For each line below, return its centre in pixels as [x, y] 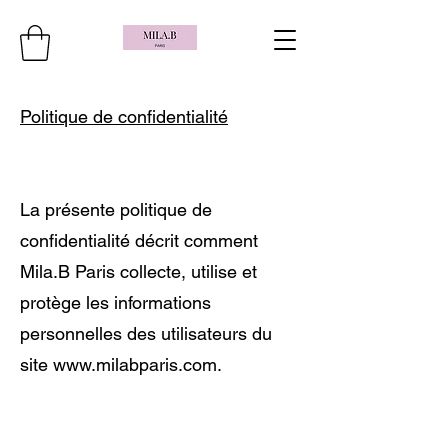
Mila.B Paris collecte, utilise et [138, 271]
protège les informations [115, 302]
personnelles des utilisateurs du [146, 333]
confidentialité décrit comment [139, 240]
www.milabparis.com [135, 364]
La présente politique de [116, 209]
